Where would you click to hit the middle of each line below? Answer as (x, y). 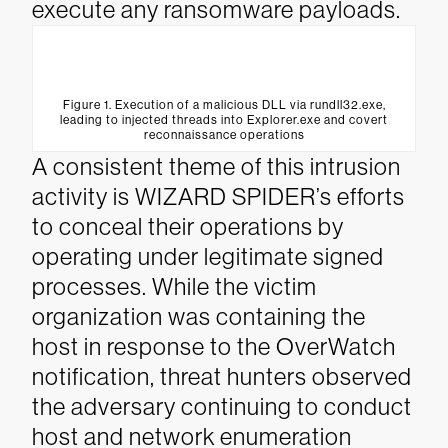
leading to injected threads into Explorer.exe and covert (224, 120)
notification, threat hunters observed (222, 376)
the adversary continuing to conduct (222, 406)
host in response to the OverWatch (214, 346)
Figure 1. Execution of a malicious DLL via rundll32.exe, (224, 105)
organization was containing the (199, 316)
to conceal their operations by (188, 226)
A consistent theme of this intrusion (216, 166)
